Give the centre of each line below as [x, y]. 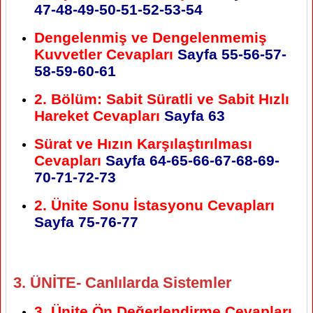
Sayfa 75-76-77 [86, 221]
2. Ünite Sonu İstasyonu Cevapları [154, 205]
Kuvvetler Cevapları [104, 54]
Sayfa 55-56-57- [230, 54]
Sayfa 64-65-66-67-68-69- [190, 160]
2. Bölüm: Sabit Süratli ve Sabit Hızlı [162, 99]
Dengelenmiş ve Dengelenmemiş [151, 37]
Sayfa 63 [192, 115]
